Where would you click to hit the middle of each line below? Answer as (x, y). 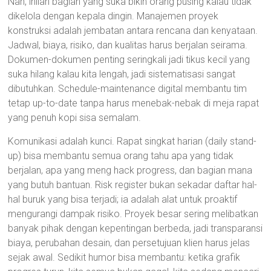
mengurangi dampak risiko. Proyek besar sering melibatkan (133, 214)
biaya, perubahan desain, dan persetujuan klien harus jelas (129, 243)
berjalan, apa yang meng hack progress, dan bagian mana (130, 170)
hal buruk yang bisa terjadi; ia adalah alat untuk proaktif (123, 199)
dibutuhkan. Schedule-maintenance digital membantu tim (128, 89)
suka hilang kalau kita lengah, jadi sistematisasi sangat (122, 74)
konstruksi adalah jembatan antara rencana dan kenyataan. (133, 31)
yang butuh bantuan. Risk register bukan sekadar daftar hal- (133, 185)
